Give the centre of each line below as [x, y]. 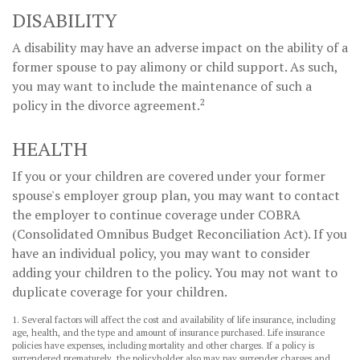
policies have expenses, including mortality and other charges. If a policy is [163, 345]
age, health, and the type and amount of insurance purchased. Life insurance [168, 332]
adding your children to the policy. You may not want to [175, 272]
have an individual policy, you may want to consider [161, 253]
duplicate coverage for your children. [120, 291]
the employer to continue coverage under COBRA [156, 214]
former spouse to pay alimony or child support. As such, [175, 66]
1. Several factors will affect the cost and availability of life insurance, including [174, 319]
